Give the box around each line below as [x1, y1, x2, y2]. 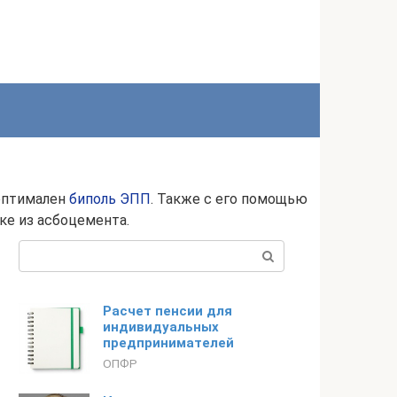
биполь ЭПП [68, 191, 151, 207]
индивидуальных [103, 319, 219, 335]
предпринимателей [103, 335, 234, 351]
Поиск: [19, 242, 64, 259]
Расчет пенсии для [103, 303, 232, 319]
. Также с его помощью [150, 191, 307, 207]
